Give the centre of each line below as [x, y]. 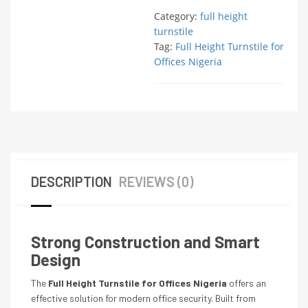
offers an [246, 283]
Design [56, 260]
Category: [177, 16]
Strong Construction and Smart [145, 242]
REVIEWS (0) [156, 181]
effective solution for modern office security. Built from [143, 298]
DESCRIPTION [71, 181]
